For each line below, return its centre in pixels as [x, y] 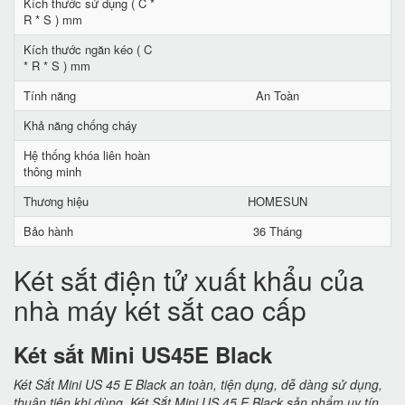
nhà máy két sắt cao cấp [160, 310]
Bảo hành [48, 231]
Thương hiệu [56, 201]
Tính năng [50, 95]
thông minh [52, 171]
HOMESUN [277, 201]
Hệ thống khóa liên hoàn [87, 155]
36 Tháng [277, 231]
